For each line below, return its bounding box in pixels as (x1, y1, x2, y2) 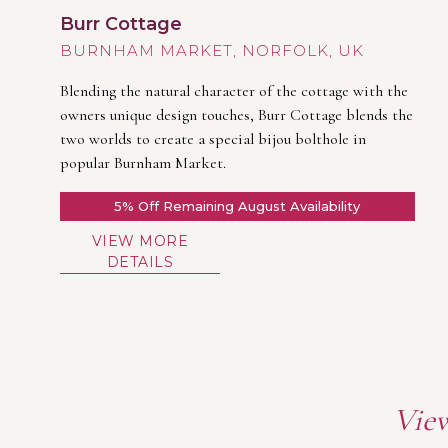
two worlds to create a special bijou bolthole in (60, 128, 366, 149)
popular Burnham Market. (60, 152, 226, 173)
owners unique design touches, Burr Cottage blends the (60, 104, 413, 125)
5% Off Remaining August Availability (114, 197, 361, 214)
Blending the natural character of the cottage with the (60, 80, 408, 101)
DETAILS (106, 252, 174, 271)
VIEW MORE (91, 231, 189, 250)
